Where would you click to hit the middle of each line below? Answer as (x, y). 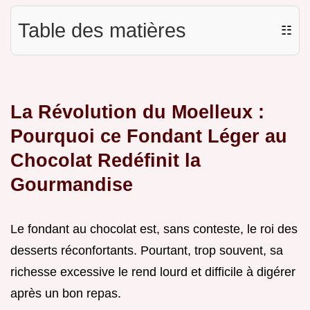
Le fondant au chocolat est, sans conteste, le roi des (154, 229)
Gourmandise (72, 185)
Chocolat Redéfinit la (106, 161)
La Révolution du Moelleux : (137, 112)
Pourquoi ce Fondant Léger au (149, 136)
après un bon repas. (66, 294)
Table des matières (102, 31)
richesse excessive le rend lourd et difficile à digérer (153, 272)
